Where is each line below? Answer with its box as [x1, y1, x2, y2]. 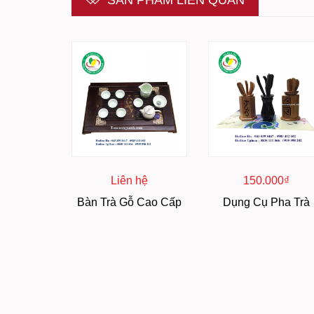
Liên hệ [111, 175, 148, 186]
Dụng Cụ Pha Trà [222, 196, 310, 208]
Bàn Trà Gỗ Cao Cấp [77, 196, 182, 208]
